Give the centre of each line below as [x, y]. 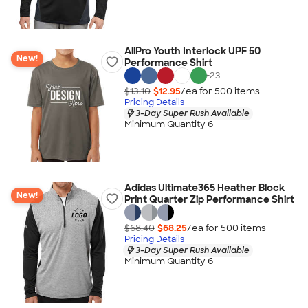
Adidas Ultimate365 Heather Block [204, 188]
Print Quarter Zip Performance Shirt [209, 199]
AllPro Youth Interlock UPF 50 [192, 51]
